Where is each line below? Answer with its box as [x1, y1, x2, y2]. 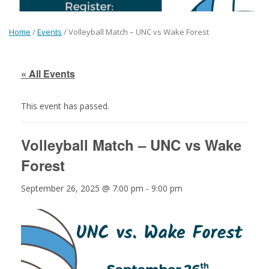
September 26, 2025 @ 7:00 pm [21, 183, 144, 194]
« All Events [21, 67, 75, 80]
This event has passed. [21, 100, 109, 112]
